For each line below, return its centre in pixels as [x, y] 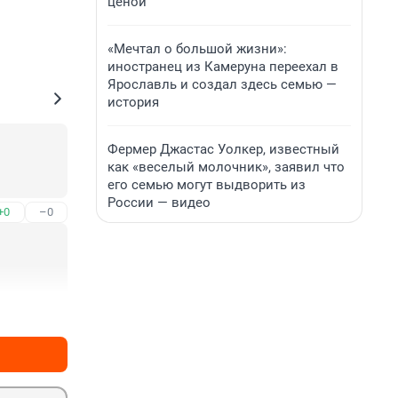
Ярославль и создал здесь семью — [222, 84]
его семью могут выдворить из [207, 185]
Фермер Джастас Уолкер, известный [223, 149]
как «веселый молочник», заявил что [226, 167]
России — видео [159, 203]
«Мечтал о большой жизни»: [197, 49]
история [133, 102]
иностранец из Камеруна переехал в [223, 67]
